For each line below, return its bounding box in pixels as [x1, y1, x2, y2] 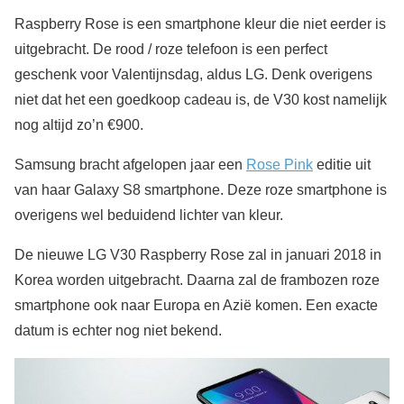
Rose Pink [246, 156, 313, 172]
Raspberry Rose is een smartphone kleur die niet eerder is [14, 15, 386, 32]
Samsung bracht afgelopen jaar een [14, 156, 246, 172]
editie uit [313, 156, 371, 172]
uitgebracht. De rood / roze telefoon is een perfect [14, 41, 327, 57]
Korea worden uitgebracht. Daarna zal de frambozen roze [14, 271, 380, 288]
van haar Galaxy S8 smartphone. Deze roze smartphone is [14, 181, 387, 197]
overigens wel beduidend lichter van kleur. [14, 207, 283, 223]
